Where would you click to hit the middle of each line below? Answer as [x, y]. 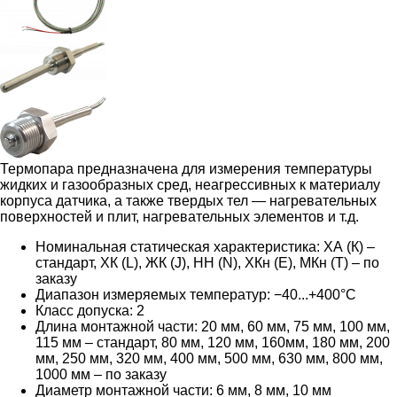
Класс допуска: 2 [90, 310]
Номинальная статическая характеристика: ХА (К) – [205, 246]
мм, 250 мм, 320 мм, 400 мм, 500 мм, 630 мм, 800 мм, [209, 358]
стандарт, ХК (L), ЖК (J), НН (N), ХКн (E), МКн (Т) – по [207, 262]
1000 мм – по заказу [101, 374]
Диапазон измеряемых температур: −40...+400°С [196, 294]
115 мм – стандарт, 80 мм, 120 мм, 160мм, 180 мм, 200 [213, 342]
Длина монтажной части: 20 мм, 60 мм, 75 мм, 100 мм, [213, 326]
